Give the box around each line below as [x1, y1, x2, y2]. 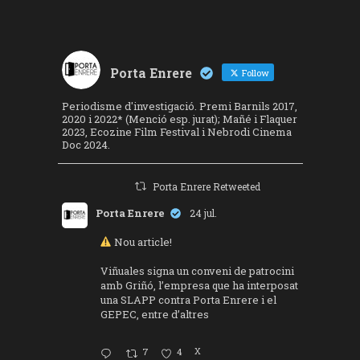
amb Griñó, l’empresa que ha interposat [100, 278, 298, 292]
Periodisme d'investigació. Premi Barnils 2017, [61, 99, 297, 113]
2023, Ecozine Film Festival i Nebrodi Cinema [61, 125, 292, 139]
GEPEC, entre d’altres [100, 307, 209, 321]
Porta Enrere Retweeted [152, 180, 260, 193]
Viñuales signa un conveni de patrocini [100, 264, 294, 278]
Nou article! [112, 235, 173, 249]
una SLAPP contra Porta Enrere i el [100, 292, 276, 307]
